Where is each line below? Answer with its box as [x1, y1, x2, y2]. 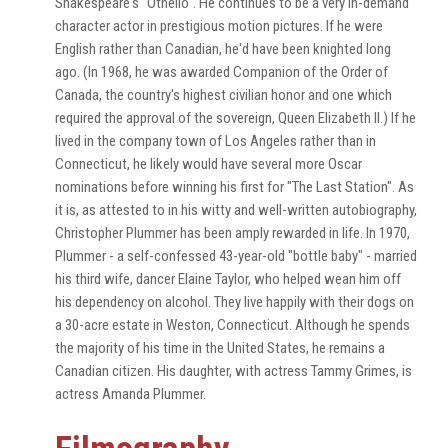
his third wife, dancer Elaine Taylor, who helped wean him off [55, 270, 401, 288]
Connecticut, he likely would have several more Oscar [55, 155, 362, 173]
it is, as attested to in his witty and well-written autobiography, [55, 201, 417, 219]
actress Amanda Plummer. [55, 385, 206, 403]
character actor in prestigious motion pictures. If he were [55, 17, 383, 35]
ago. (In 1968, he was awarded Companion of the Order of [55, 63, 388, 81]
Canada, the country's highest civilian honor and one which [55, 86, 392, 104]
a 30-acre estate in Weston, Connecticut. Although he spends [55, 316, 410, 334]
